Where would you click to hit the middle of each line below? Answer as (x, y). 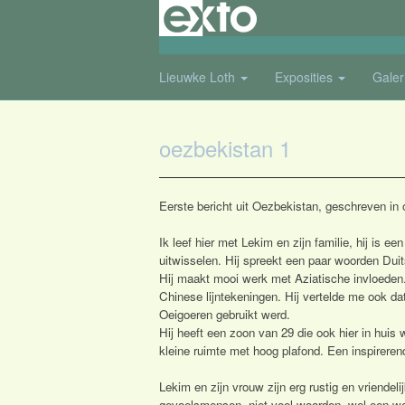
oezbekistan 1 (225, 148)
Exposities (306, 77)
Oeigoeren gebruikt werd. (225, 314)
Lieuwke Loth (199, 77)
